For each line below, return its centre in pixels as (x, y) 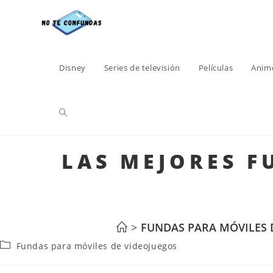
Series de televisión (142, 68)
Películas (216, 68)
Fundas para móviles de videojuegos (97, 246)
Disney (73, 68)
